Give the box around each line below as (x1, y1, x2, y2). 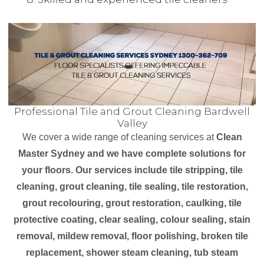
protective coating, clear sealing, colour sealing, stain (14, 214, 250, 225)
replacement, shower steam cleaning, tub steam (26, 247, 238, 258)
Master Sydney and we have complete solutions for (18, 148, 246, 159)
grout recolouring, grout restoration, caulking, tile (22, 198, 242, 208)
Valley (117, 117, 147, 129)
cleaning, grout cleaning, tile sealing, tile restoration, (16, 181, 248, 192)
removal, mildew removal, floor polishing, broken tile (16, 231, 248, 241)
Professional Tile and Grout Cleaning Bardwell (14, 105, 250, 117)
